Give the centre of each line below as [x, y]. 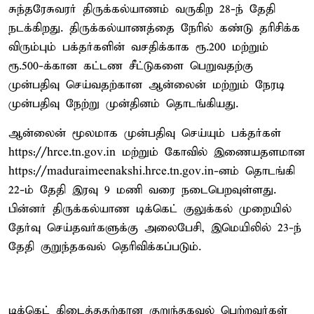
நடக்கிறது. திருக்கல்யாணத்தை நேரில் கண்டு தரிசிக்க [154, 28]
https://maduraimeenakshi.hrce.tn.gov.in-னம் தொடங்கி [152, 171]
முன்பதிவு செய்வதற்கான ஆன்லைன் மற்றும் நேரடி [146, 85]
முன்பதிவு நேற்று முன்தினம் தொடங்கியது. [123, 104]
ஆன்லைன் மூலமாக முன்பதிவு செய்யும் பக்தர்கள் [145, 133]
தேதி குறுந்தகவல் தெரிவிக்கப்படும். [105, 247]
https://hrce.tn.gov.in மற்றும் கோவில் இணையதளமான [157, 152]
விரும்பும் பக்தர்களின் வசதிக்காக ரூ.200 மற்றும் [138, 47]
